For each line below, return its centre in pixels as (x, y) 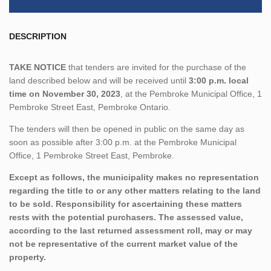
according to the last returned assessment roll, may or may (131, 230)
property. (28, 257)
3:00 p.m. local (219, 80)
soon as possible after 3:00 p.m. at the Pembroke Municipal (123, 142)
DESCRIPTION (38, 36)
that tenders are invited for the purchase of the (156, 67)
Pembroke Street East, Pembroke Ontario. (90, 107)
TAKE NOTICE (38, 67)
